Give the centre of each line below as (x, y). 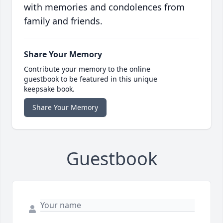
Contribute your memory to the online (87, 69)
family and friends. (63, 21)
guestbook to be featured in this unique (91, 79)
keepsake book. (49, 89)
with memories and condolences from (104, 7)
